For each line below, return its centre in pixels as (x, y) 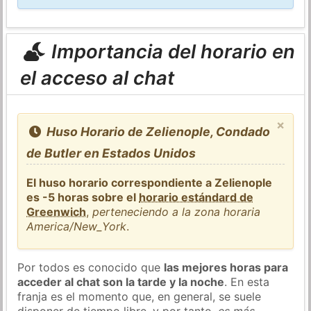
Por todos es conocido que (91, 267)
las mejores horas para (226, 267)
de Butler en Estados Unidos (111, 153)
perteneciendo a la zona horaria (177, 211)
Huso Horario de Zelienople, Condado (157, 131)
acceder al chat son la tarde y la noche (121, 281)
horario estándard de (196, 197)
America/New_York (77, 226)
